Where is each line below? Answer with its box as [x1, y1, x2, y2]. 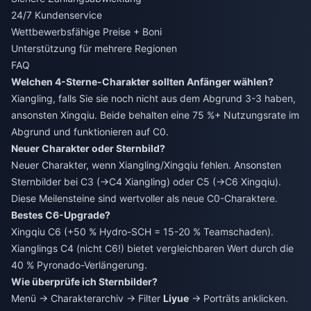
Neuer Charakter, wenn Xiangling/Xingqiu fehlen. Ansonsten [11, 158, 281, 171]
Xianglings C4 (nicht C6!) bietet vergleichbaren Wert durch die [11, 242, 294, 254]
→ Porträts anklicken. [189, 292, 288, 304]
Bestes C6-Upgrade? [11, 208, 110, 221]
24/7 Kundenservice [11, 8, 102, 21]
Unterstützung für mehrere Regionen [11, 42, 177, 54]
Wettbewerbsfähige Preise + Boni [11, 25, 162, 37]
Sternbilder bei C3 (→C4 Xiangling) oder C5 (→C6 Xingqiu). [11, 175, 281, 187]
